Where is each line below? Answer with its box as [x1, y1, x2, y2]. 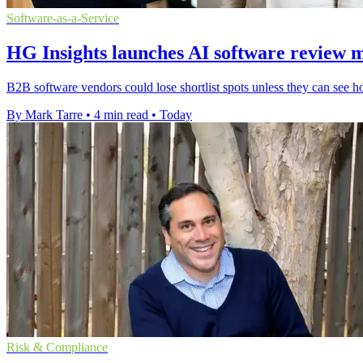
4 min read [94, 107, 148, 122]
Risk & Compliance [6, 340, 108, 354]
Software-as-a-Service [6, 11, 119, 25]
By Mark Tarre [6, 107, 83, 122]
